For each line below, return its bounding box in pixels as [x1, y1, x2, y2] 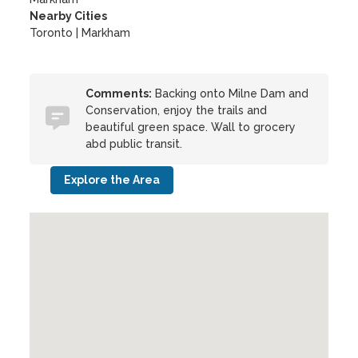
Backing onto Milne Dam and [152, 87, 309, 100]
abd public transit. [86, 137, 183, 150]
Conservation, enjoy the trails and [86, 104, 268, 117]
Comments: [86, 87, 153, 100]
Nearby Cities [30, 10, 108, 22]
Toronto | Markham [30, 26, 131, 39]
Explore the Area [64, 173, 161, 186]
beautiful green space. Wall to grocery [86, 121, 296, 133]
